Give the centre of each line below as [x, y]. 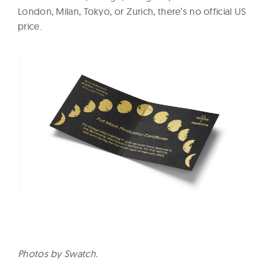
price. [30, 26]
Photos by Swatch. [58, 254]
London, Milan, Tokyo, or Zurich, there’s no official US [132, 11]
